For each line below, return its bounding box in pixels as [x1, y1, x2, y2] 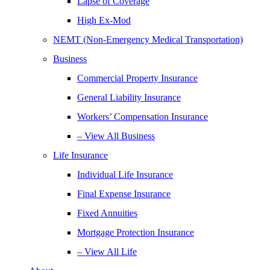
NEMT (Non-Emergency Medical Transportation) [53, 34, 243, 45]
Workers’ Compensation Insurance [77, 111, 208, 122]
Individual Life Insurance [77, 169, 173, 180]
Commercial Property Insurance [77, 73, 198, 83]
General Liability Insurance [77, 92, 181, 102]
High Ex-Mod [77, 15, 131, 25]
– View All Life [77, 246, 137, 257]
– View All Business [77, 131, 155, 141]
